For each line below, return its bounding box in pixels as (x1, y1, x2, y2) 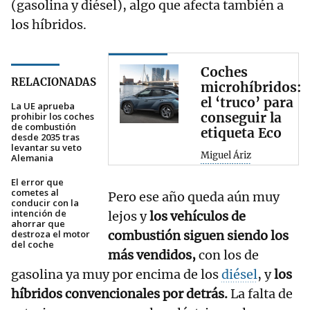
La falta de (228, 285, 293, 302)
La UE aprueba (11, 100, 75, 113)
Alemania (11, 152, 53, 165)
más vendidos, (108, 246, 196, 263)
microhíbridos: (201, 79, 301, 96)
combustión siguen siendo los (108, 227, 289, 244)
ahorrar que (11, 217, 65, 230)
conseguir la (201, 109, 282, 127)
